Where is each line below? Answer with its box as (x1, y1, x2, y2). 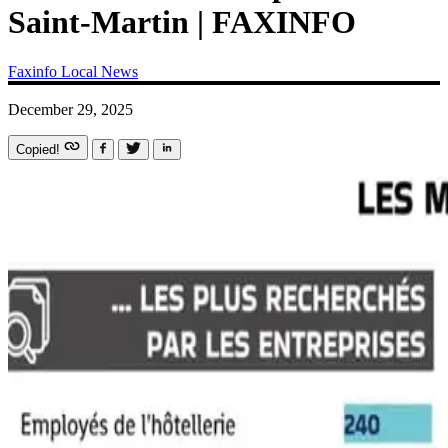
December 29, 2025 (8, 100, 133, 118)
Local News (61, 62, 138, 80)
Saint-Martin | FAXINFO (8, 4, 356, 41)
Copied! (16, 141, 64, 157)
